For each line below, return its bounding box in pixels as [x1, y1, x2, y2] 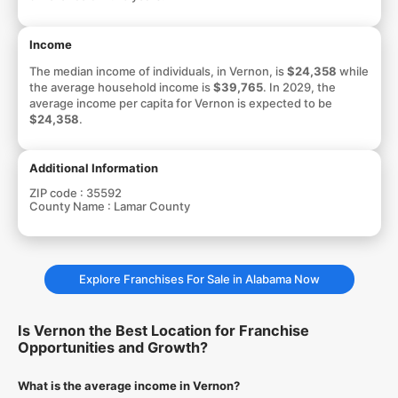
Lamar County [113, 198, 190, 213]
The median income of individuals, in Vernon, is [28, 63, 287, 78]
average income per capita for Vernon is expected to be [28, 95, 332, 110]
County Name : [28, 198, 114, 213]
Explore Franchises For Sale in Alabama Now [78, 271, 320, 286]
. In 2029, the [262, 79, 336, 94]
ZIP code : [28, 185, 86, 200]
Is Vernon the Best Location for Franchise [17, 322, 309, 339]
